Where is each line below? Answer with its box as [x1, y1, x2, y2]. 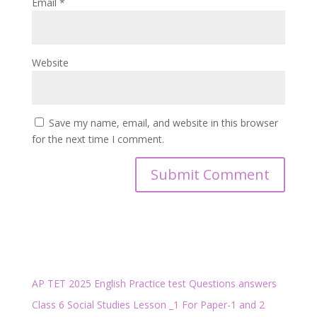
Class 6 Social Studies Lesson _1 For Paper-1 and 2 [31, 298, 265, 311]
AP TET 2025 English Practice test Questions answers [31, 277, 277, 290]
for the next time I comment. [31, 132, 164, 146]
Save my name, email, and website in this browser [48, 116, 278, 129]
